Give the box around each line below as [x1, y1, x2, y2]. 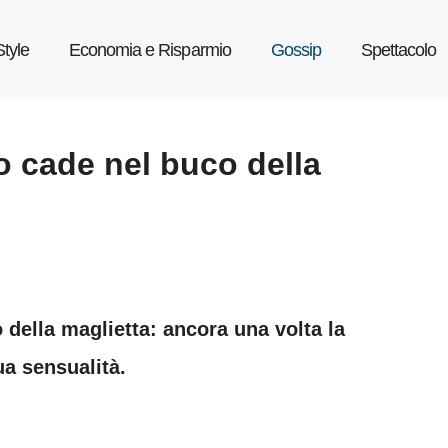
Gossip [270, 40, 321, 60]
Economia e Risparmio [69, 40, 231, 60]
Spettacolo [360, 40, 436, 60]
